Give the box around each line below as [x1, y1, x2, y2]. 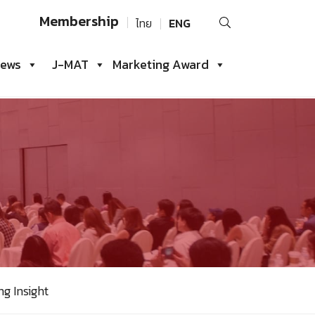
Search [208, 7, 247, 26]
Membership [39, 11, 119, 32]
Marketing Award [112, 55, 209, 74]
